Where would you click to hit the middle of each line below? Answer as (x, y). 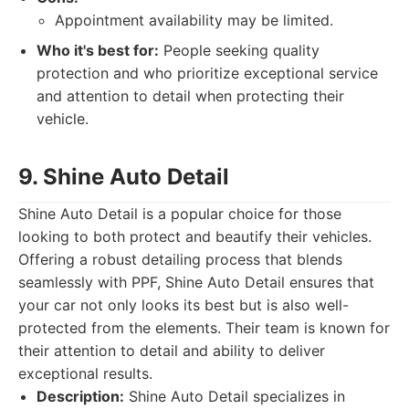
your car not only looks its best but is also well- (184, 305)
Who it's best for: (98, 50)
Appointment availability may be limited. (194, 20)
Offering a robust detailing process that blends (180, 259)
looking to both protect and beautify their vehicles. (195, 236)
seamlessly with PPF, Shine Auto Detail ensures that (196, 282)
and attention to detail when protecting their (190, 96)
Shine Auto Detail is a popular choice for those (180, 214)
